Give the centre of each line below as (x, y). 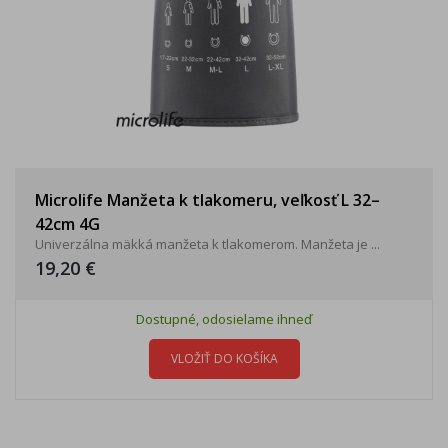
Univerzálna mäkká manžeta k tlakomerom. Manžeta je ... (207, 244)
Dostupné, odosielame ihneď (224, 319)
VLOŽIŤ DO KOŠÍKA (224, 358)
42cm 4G (67, 224)
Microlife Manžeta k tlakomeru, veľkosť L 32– (207, 200)
